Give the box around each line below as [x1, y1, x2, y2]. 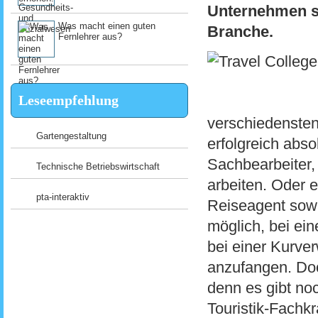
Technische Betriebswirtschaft [36, 161, 160, 172]
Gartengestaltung [36, 131, 106, 141]
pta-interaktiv [36, 192, 89, 202]
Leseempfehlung [18, 92, 119, 108]
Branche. [207, 23, 273, 40]
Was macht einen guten [58, 21, 155, 31]
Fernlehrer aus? [58, 31, 122, 42]
